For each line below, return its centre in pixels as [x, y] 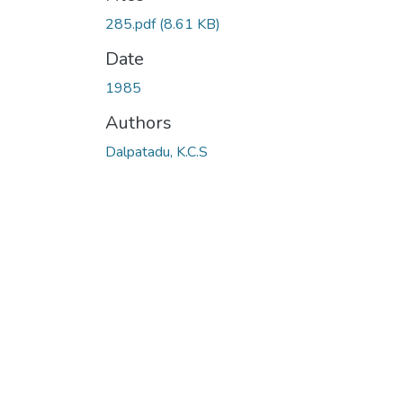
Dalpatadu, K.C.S [157, 152]
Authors [139, 122]
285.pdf [132, 24]
